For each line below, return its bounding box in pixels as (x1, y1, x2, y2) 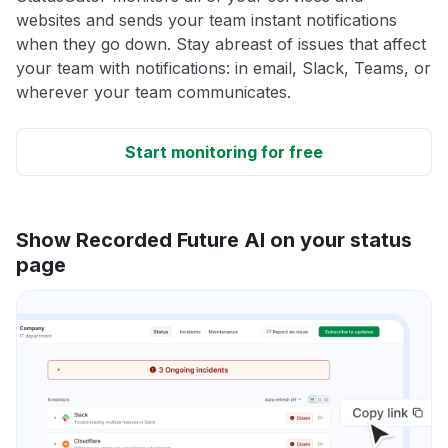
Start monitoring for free (125, 141, 323, 162)
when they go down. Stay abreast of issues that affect (16, 33, 426, 54)
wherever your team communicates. (16, 81, 291, 102)
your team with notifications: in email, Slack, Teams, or (16, 57, 431, 78)
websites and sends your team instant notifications (16, 9, 397, 30)
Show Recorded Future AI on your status (16, 227, 412, 252)
